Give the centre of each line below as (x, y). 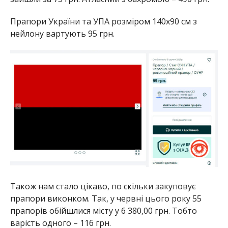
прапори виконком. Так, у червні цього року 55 (106, 199)
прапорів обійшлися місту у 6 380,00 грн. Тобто (103, 211)
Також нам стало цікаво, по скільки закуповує (103, 187)
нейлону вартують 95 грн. (62, 34)
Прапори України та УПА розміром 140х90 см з (103, 22)
